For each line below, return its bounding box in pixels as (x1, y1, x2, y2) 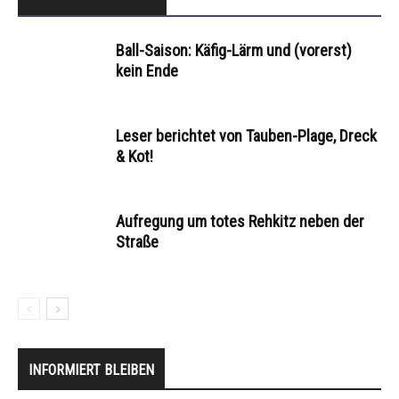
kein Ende (116, 61, 178, 80)
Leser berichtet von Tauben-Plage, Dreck (116, 126, 377, 145)
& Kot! (116, 146, 153, 166)
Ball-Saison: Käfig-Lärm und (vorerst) (116, 40, 352, 60)
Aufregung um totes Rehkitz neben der (116, 211, 364, 231)
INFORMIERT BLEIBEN (28, 361, 154, 379)
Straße (116, 232, 159, 251)
